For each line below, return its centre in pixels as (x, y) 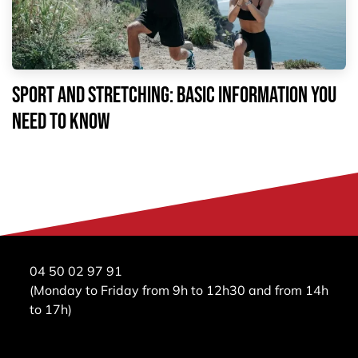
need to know (61, 122)
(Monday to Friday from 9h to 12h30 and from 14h (179, 290)
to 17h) (51, 309)
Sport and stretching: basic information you (174, 96)
